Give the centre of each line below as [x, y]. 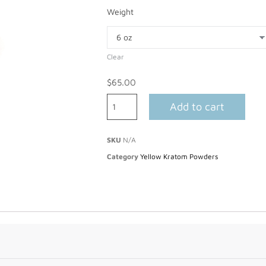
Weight [120, 12]
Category [122, 156]
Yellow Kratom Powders [179, 156]
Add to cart [197, 107]
